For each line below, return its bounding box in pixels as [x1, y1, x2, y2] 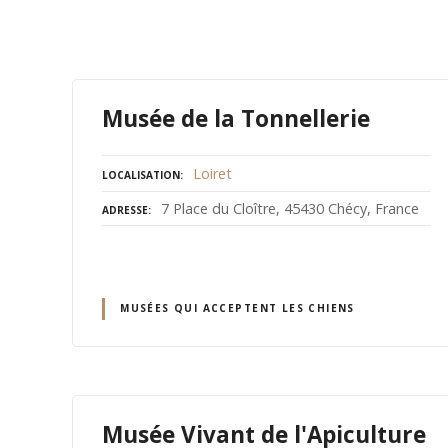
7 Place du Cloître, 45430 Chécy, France [161, 199, 419, 219]
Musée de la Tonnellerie [102, 103, 370, 135]
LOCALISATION [102, 167, 180, 182]
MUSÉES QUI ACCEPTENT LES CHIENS [120, 301, 355, 316]
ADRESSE [102, 203, 148, 218]
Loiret [193, 163, 232, 183]
